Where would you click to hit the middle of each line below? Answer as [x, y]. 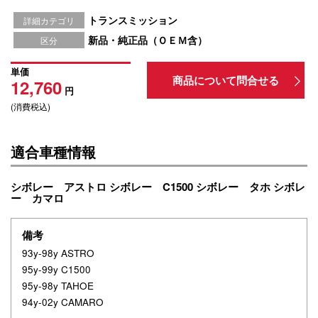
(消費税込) [31, 106]
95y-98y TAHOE [58, 286]
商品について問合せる [225, 80]
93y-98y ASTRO [58, 253]
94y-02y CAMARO [63, 302]
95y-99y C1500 [56, 269]
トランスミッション [133, 20]
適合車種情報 [53, 152]
